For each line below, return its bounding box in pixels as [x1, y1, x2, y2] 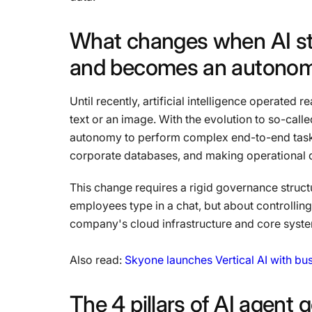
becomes [110, 54, 198, 81]
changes [126, 27, 208, 54]
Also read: [70, 253, 125, 267]
